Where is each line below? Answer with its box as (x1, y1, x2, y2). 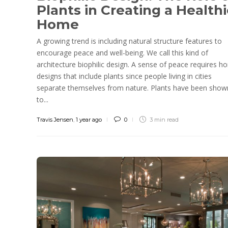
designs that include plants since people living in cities (37, 71, 212, 81)
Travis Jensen (37, 116, 73, 124)
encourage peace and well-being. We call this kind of (37, 48, 208, 58)
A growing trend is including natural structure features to (37, 36, 222, 46)
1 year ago (76, 116, 102, 124)
